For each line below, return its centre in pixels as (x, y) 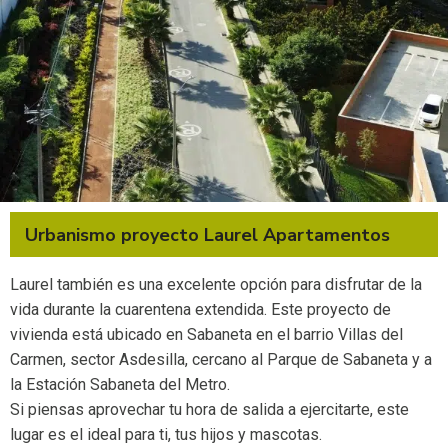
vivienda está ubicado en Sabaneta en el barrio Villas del (206, 335)
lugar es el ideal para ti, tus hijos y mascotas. (166, 435)
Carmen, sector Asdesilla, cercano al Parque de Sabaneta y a (221, 360)
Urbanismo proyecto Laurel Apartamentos (207, 235)
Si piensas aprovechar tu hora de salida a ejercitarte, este (209, 410)
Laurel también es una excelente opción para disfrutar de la (216, 285)
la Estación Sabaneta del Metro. (120, 385)
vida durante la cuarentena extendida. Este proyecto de (200, 310)
